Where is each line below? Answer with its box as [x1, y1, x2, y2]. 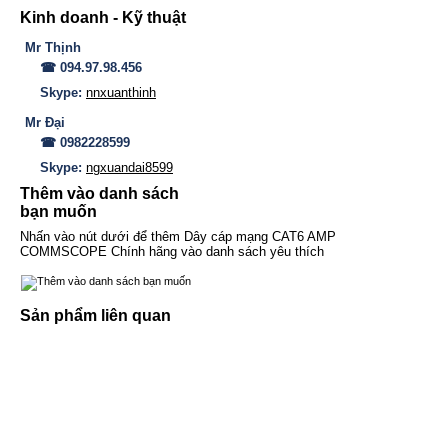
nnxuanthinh [86, 85, 156, 101]
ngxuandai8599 [86, 160, 173, 176]
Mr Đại [25, 115, 65, 131]
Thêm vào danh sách [20, 185, 179, 203]
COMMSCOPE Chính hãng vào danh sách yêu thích [20, 244, 324, 260]
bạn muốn [20, 203, 97, 221]
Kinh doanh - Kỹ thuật [20, 9, 186, 27]
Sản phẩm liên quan [20, 307, 171, 325]
